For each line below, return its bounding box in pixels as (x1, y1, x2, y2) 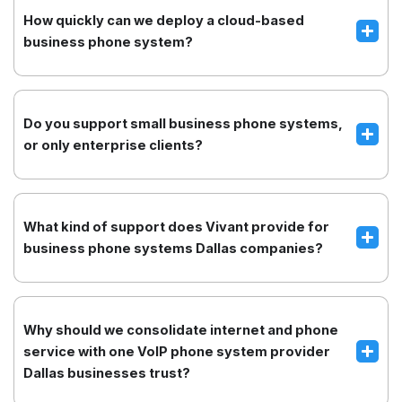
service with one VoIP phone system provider (23, 343, 330, 360)
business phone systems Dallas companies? (23, 240, 323, 257)
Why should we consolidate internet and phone (23, 321, 338, 338)
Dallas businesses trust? (23, 364, 190, 381)
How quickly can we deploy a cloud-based (23, 12, 304, 29)
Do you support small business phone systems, (23, 115, 343, 132)
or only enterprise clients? (23, 136, 203, 153)
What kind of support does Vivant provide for (23, 218, 329, 235)
